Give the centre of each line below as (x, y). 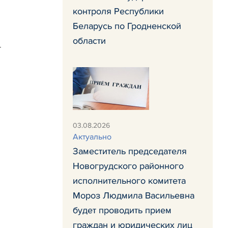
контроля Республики (118, 11)
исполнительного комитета (129, 181)
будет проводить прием (122, 210)
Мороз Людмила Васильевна (134, 195)
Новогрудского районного (128, 166)
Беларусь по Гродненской (127, 26)
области (89, 41)
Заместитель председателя (130, 151)
